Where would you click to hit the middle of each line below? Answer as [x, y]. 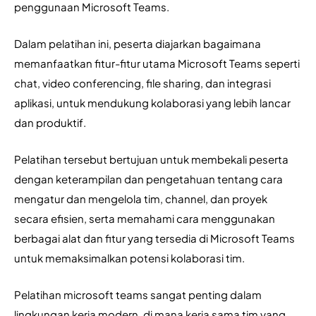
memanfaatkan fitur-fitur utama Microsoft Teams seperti [157, 63]
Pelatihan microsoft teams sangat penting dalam [138, 294]
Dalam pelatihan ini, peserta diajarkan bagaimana [138, 43]
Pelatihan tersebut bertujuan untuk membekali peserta [151, 159]
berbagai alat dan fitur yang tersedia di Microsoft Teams [154, 238]
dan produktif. [51, 122]
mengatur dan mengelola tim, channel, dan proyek [141, 199]
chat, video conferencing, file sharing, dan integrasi [142, 83]
